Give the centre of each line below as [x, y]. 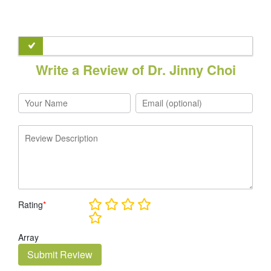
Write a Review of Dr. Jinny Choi [135, 70]
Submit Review [60, 254]
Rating [31, 204]
